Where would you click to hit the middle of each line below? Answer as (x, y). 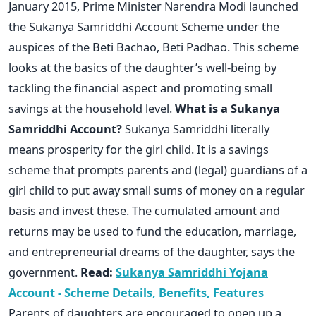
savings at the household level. (92, 108)
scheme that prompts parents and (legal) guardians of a (158, 169)
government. (44, 272)
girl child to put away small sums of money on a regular (157, 190)
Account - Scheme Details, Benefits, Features (136, 292)
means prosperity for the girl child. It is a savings (139, 149)
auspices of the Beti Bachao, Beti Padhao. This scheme (154, 47)
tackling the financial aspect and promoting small (140, 87)
